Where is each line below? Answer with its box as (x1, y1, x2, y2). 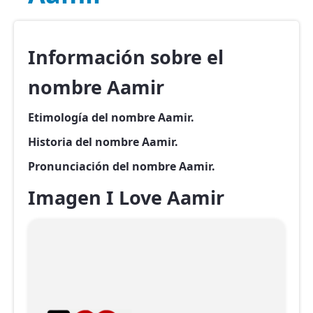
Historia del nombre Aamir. (28, 134, 178, 150)
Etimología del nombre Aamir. (28, 110, 194, 125)
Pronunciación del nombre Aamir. (28, 159, 215, 174)
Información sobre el (28, 44, 224, 70)
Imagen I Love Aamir (28, 184, 224, 210)
